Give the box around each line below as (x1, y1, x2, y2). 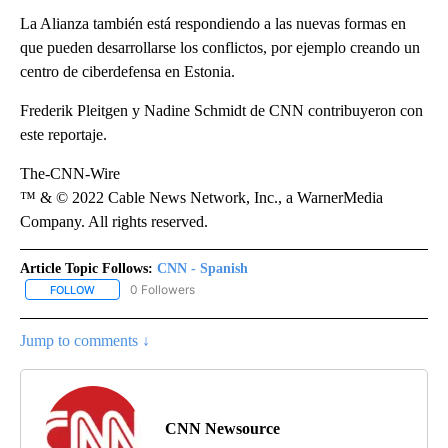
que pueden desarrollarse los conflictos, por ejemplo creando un (20, 38, 420, 56)
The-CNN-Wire (20, 164, 120, 182)
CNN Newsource (165, 419, 280, 437)
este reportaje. (20, 125, 107, 143)
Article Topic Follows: (20, 260, 153, 276)
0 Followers (130, 281, 195, 297)
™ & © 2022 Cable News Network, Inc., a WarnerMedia (20, 188, 383, 206)
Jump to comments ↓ (20, 331, 150, 349)
